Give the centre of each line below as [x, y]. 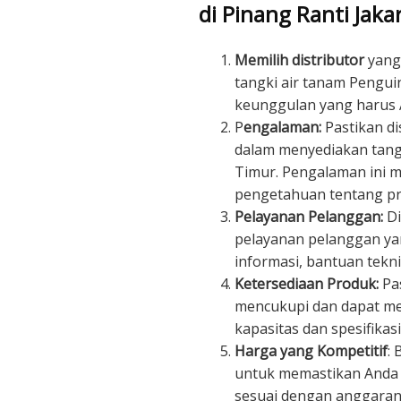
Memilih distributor [299, 60]
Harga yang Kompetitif [311, 350]
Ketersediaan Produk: [307, 283]
